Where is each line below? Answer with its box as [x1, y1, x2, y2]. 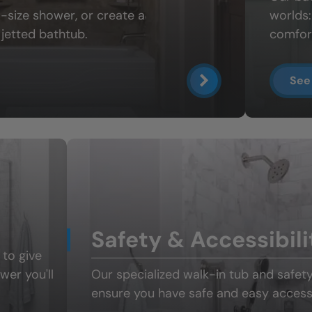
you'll [22, 265, 54, 283]
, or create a [75, 6, 145, 24]
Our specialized [91, 265, 183, 283]
